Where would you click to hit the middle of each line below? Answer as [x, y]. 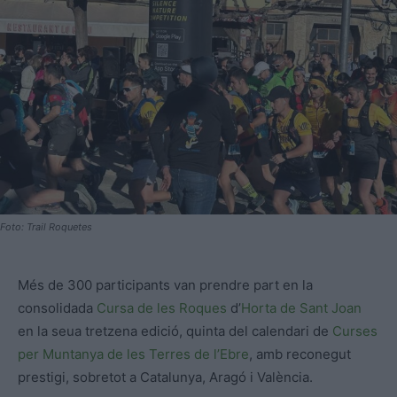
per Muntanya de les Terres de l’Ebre [133, 354]
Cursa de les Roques [162, 308]
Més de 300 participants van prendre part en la [165, 285]
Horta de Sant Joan [301, 308]
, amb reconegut [300, 354]
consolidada [57, 308]
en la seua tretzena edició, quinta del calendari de [175, 331]
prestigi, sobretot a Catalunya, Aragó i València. [165, 378]
